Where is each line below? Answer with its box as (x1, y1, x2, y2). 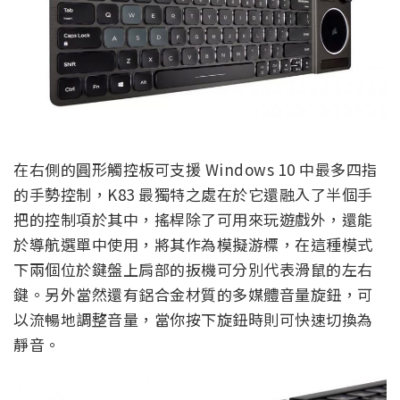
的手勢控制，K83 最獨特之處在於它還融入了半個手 (13, 182, 373, 205)
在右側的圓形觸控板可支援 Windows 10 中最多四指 (13, 157, 378, 180)
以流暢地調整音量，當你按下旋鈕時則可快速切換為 (13, 307, 373, 330)
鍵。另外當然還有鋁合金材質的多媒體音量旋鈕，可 (13, 282, 373, 305)
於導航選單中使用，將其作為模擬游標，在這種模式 (13, 232, 373, 255)
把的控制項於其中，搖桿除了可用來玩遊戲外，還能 (13, 207, 373, 230)
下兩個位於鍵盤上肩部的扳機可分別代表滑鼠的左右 (13, 257, 373, 280)
